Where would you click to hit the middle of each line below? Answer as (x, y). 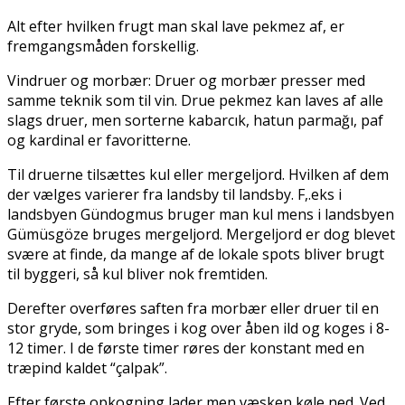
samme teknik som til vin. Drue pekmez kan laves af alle (195, 101)
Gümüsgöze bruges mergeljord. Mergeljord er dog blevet (201, 235)
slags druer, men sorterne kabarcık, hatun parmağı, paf (195, 121)
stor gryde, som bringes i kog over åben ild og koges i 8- (198, 329)
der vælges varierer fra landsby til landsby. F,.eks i (174, 195)
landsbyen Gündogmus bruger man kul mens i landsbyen (201, 215)
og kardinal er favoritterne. (99, 141)
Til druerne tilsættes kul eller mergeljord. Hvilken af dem (198, 175)
